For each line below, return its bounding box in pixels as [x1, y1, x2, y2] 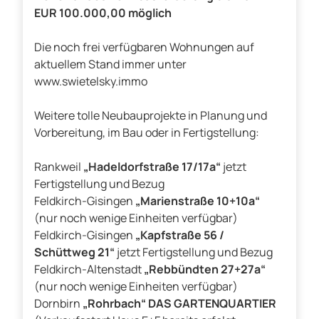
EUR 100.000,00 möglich [34, 5, 172, 21]
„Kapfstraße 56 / [135, 227, 224, 244]
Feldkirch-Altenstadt [34, 261, 144, 278]
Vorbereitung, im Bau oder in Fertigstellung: [34, 125, 259, 141]
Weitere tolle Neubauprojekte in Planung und [34, 108, 267, 124]
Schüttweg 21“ [34, 244, 117, 261]
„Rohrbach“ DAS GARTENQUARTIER [83, 296, 276, 312]
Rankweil [34, 159, 83, 175]
